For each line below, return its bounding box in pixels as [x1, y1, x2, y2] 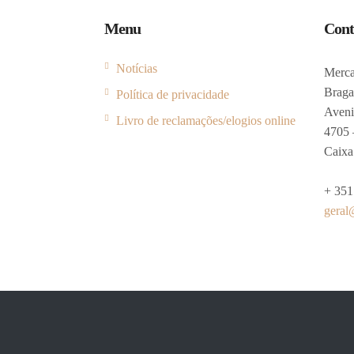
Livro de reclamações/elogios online [116, 113, 296, 127]
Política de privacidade [116, 87, 229, 101]
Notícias [116, 61, 157, 75]
